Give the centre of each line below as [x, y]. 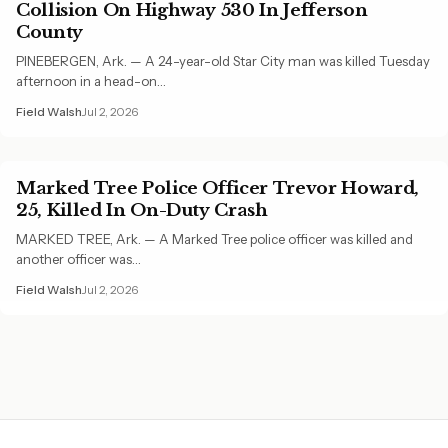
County [49, 31]
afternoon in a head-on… [91, 80]
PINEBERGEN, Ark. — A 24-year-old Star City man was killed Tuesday [223, 60]
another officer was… [78, 258]
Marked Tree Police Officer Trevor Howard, [217, 187]
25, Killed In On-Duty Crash [142, 209]
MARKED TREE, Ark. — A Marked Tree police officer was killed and [214, 238]
